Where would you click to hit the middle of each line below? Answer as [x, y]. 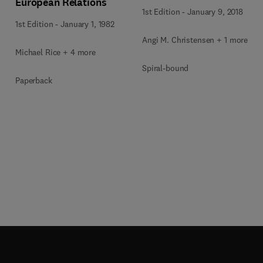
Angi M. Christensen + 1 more [195, 40]
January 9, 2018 [215, 11]
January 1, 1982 [87, 24]
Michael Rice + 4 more [56, 52]
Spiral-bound [166, 68]
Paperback [34, 80]
